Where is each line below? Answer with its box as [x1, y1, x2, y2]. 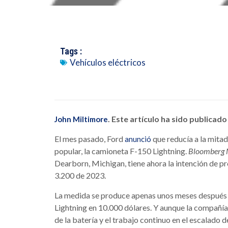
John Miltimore [54, 115, 108, 124]
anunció [125, 134, 151, 144]
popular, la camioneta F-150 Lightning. [54, 146, 188, 156]
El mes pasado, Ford [54, 134, 125, 144]
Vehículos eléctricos [70, 57, 146, 68]
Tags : [60, 46, 82, 57]
